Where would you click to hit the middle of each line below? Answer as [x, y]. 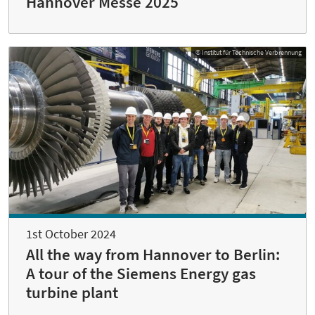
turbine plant [72, 293]
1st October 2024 [71, 234]
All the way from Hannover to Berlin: [153, 255]
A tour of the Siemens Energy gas [141, 274]
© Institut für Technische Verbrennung [249, 53]
